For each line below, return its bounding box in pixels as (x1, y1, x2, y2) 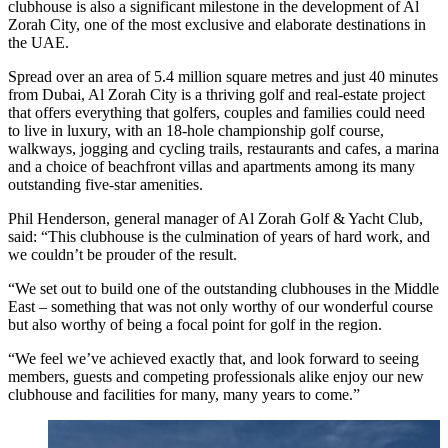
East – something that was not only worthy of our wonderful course (8, 297, 433, 315)
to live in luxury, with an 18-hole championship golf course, (8, 121, 384, 139)
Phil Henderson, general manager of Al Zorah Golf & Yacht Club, (8, 209, 423, 227)
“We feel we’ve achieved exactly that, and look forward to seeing (8, 349, 419, 367)
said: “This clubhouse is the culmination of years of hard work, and (8, 227, 430, 245)
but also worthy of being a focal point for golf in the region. (8, 315, 382, 333)
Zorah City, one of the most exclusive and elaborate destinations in (8, 15, 426, 33)
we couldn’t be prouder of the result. (8, 245, 237, 263)
